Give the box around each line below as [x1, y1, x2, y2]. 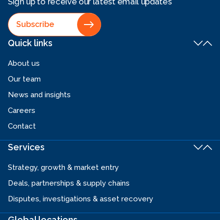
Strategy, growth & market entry [8, 163, 119, 172]
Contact [8, 122, 36, 131]
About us [8, 59, 40, 68]
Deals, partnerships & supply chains [8, 179, 130, 188]
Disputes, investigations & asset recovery [8, 194, 153, 204]
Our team [8, 75, 41, 84]
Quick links [8, 38, 53, 49]
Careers [8, 106, 35, 115]
